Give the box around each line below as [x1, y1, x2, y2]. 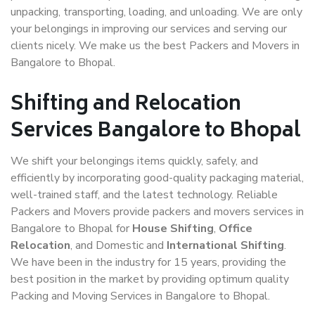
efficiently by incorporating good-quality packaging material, [11, 170, 304, 186]
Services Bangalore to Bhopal [11, 115, 301, 149]
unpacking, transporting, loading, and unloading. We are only [11, 4, 302, 20]
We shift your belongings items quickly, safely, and [11, 153, 258, 169]
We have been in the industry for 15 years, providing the [11, 255, 286, 270]
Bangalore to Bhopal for [11, 221, 132, 236]
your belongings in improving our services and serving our [11, 21, 287, 37]
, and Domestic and [70, 238, 167, 253]
